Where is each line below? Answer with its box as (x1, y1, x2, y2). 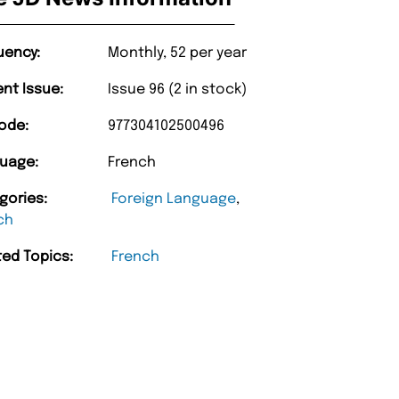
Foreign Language (111, 191, 237, 207)
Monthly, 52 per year (108, 45, 248, 61)
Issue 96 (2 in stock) (108, 81, 248, 97)
